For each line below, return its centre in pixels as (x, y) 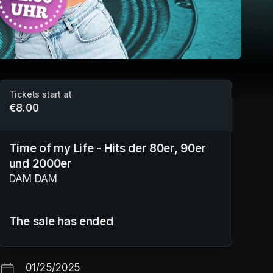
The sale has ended (61, 221)
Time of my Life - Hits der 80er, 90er (108, 148)
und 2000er (40, 163)
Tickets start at (40, 94)
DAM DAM (33, 178)
